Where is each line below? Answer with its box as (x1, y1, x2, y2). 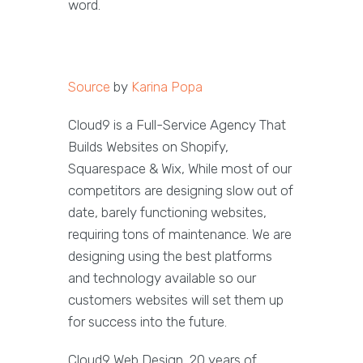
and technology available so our (68, 270, 256, 287)
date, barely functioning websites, (68, 204, 267, 221)
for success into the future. (68, 314, 227, 331)
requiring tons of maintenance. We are (68, 226, 292, 243)
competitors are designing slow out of (68, 182, 293, 199)
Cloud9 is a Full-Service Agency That (68, 117, 286, 134)
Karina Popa (131, 79, 203, 96)
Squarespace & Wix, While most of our (68, 160, 292, 177)
